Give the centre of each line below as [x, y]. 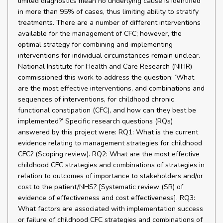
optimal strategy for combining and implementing [95, 45]
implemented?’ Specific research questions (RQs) [95, 121]
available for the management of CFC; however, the [100, 34]
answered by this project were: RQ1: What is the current [108, 132]
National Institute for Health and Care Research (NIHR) [105, 66]
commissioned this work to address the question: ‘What [106, 77]
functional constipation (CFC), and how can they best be [107, 110]
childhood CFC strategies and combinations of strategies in [111, 165]
